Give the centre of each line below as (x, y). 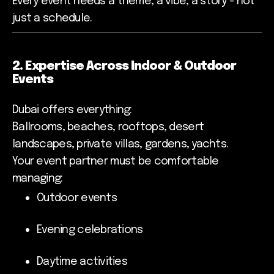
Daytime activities (82, 262)
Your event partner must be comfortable (116, 162)
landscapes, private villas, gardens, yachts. (120, 145)
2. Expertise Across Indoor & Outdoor (124, 67)
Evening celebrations (90, 230)
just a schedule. (52, 19)
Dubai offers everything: (72, 110)
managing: (38, 179)
